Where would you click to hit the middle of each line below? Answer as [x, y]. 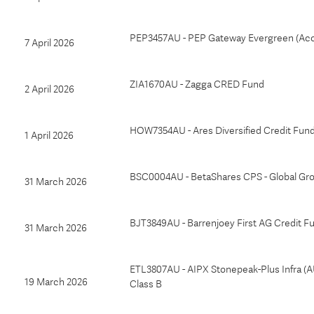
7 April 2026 [49, 43]
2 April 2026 [49, 89]
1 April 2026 [49, 135]
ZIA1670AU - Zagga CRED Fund [197, 84]
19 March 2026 [56, 282]
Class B [146, 284]
